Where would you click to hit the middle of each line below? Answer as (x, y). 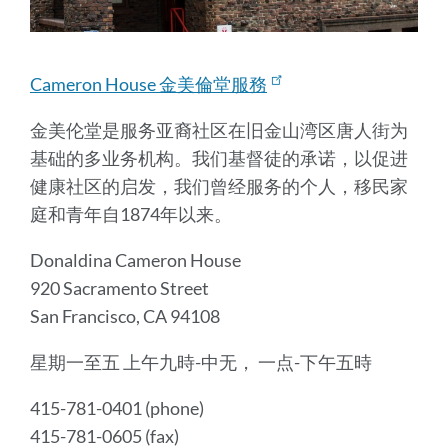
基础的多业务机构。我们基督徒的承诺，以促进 (219, 157)
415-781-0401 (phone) (117, 407)
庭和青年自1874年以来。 (131, 213)
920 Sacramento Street (119, 287)
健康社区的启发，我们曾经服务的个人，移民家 (219, 185)
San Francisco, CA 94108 (125, 315)
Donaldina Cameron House (135, 259)
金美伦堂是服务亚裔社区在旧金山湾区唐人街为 (219, 129)
